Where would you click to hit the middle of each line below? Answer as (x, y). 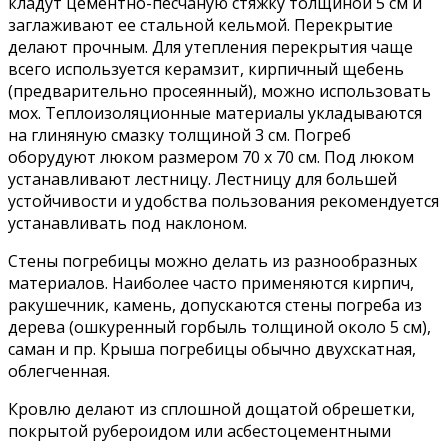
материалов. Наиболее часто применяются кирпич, (211, 282)
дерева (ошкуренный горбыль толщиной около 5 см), (219, 326)
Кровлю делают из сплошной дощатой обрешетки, (211, 408)
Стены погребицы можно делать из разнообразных (212, 260)
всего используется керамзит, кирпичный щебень (206, 68)
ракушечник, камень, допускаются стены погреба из (215, 304)
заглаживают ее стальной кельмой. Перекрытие (200, 24)
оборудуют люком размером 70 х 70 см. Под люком (211, 156)
